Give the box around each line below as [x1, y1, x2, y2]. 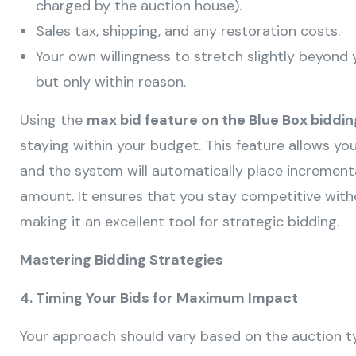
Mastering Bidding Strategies [20, 250, 223, 270]
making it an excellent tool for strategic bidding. [20, 212, 339, 232]
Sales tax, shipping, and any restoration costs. [36, 21, 340, 41]
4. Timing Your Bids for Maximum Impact [20, 288, 298, 308]
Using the [20, 110, 87, 130]
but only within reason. [36, 72, 186, 92]
